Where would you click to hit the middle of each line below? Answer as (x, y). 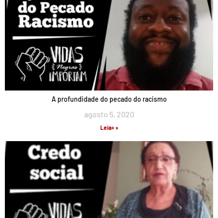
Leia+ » (109, 127)
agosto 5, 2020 (109, 114)
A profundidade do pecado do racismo (109, 99)
